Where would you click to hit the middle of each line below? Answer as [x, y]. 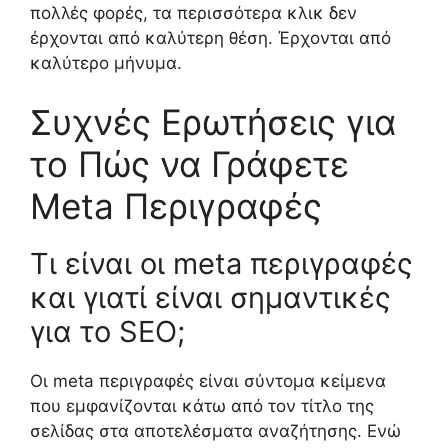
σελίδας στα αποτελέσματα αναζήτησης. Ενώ [215, 431]
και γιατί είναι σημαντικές [210, 298]
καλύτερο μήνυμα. [106, 62]
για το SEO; [107, 332]
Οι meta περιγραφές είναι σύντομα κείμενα [208, 381]
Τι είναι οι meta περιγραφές [221, 264]
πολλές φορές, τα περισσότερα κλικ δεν [193, 12]
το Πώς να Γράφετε [189, 164]
